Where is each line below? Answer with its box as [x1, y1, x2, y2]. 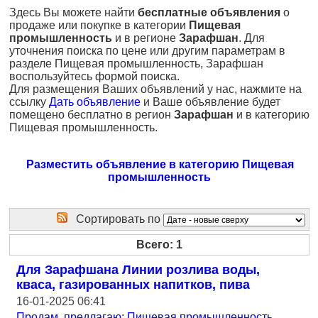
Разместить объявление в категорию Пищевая [26, 158, 294, 170]
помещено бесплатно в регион [9, 109, 174, 121]
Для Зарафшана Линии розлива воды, [16, 263, 260, 277]
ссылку [9, 96, 49, 108]
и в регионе [112, 32, 179, 44]
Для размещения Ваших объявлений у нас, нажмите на [9, 83, 302, 95]
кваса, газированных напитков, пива [16, 278, 250, 292]
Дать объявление [49, 96, 141, 108]
